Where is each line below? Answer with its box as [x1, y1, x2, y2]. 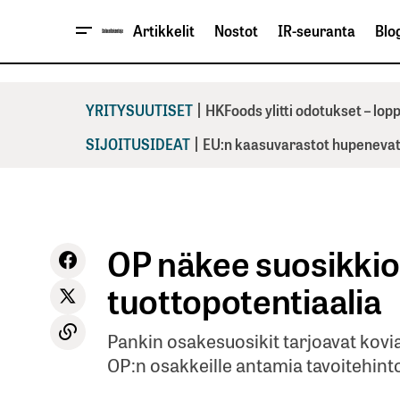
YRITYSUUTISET [86, 98, 193, 121]
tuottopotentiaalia [107, 273, 382, 325]
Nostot [214, 20, 258, 42]
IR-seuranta [278, 20, 355, 42]
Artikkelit [133, 20, 195, 42]
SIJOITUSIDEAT [86, 132, 190, 154]
